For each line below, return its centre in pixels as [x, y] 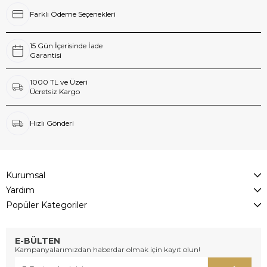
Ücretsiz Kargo [55, 91]
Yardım [20, 190]
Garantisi [46, 55]
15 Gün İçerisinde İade [66, 46]
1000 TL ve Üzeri [59, 82]
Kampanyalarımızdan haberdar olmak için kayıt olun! [108, 249]
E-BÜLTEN [38, 241]
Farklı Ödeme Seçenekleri [73, 14]
